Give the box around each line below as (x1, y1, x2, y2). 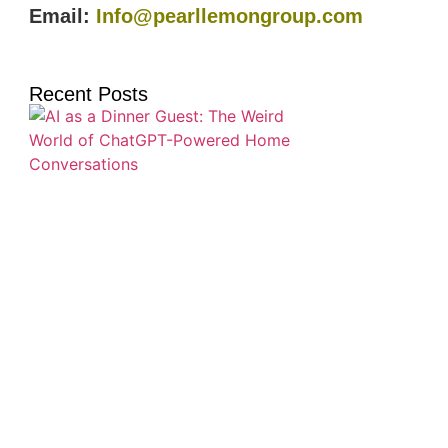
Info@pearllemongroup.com (96, 5, 364, 28)
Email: (29, 5, 91, 28)
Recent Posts (29, 82, 149, 105)
